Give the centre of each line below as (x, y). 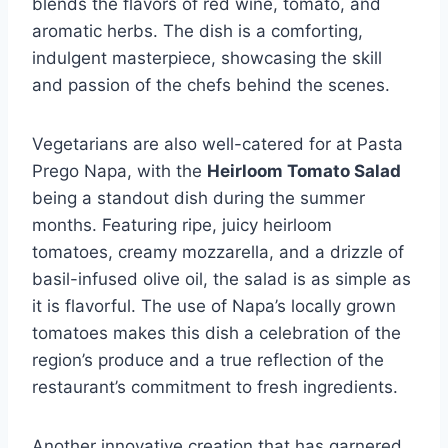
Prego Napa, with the (119, 170)
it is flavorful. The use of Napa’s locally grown (214, 305)
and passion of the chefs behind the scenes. (211, 84)
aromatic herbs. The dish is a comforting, (197, 30)
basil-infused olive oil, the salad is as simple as (221, 278)
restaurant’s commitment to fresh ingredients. (215, 386)
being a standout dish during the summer (198, 197)
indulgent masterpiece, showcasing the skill (207, 57)
